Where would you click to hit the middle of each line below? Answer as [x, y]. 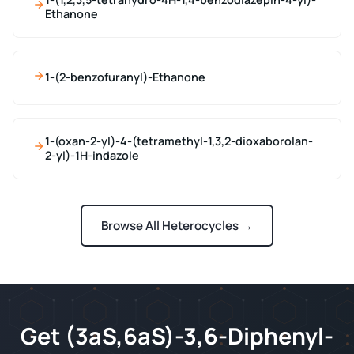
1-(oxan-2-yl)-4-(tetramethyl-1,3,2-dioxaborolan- [179, 141]
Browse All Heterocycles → [177, 225]
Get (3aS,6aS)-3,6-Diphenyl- [177, 335]
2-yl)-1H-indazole [92, 155]
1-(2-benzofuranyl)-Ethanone [125, 77]
